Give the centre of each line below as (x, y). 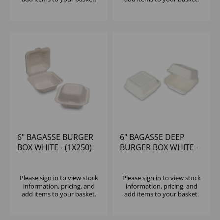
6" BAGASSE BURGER (55, 137)
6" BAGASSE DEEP (152, 137)
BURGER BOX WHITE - (159, 148)
